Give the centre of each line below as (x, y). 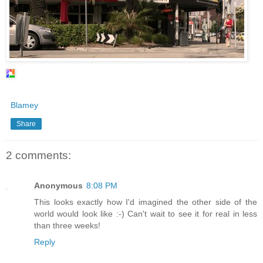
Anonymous (58, 186)
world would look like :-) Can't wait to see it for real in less (146, 214)
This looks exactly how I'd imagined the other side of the (146, 202)
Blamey (24, 105)
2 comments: (38, 155)
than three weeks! (67, 226)
